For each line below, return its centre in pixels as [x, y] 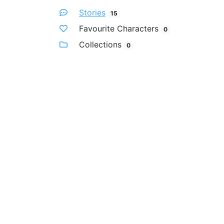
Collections [100, 44]
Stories [92, 12]
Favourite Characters [119, 28]
